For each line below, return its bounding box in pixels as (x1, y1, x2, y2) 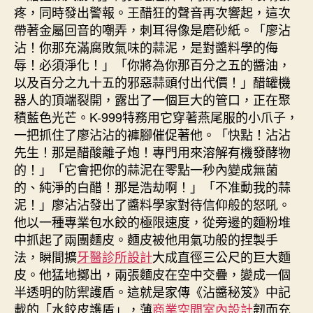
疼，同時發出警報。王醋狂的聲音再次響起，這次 (14, 2, 291, 21)
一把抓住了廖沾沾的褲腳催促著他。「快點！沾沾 (14, 124, 291, 143)
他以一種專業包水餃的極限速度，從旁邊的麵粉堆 (14, 212, 291, 231)
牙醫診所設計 (77, 247, 152, 265)
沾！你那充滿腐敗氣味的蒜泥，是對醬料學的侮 (14, 37, 278, 56)
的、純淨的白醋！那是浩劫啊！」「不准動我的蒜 (14, 177, 291, 196)
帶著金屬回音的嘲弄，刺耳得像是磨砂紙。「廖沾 (14, 20, 291, 38)
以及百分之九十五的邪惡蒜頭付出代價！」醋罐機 (14, 72, 291, 91)
